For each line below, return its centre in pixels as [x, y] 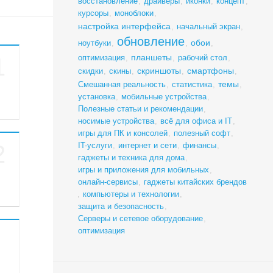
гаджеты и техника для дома [131, 158]
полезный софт [202, 133]
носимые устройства [116, 121]
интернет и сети [147, 146]
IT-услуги [95, 146]
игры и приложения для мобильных [143, 170]
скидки [90, 71]
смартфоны [210, 71]
